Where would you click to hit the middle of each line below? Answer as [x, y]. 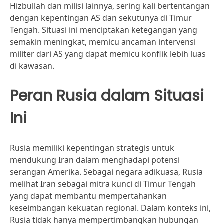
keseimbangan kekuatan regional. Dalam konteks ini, [110, 208]
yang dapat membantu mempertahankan [88, 196]
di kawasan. [32, 66]
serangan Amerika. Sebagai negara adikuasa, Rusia [106, 172]
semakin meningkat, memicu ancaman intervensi [103, 42]
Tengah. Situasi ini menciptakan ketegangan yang [104, 30]
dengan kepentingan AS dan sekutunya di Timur [101, 18]
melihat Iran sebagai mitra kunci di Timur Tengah [103, 184]
